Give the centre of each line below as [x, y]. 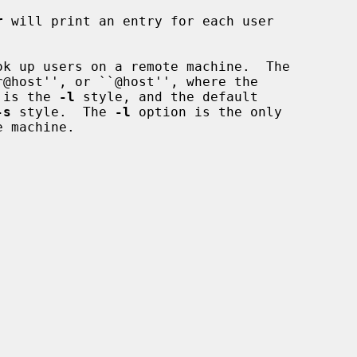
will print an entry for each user [139, 21]
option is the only [206, 112]
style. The [63, 112]
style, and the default [167, 96]
